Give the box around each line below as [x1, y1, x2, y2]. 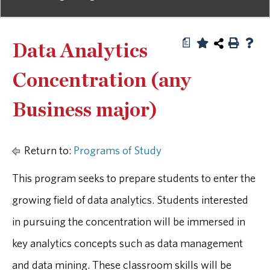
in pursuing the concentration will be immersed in [12, 215, 245, 228]
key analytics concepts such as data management [12, 236, 243, 250]
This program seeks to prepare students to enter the [12, 171, 256, 184]
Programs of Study [74, 143, 162, 157]
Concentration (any [13, 71, 191, 91]
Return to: [22, 143, 74, 157]
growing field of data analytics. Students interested [12, 193, 248, 206]
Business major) [13, 100, 157, 121]
